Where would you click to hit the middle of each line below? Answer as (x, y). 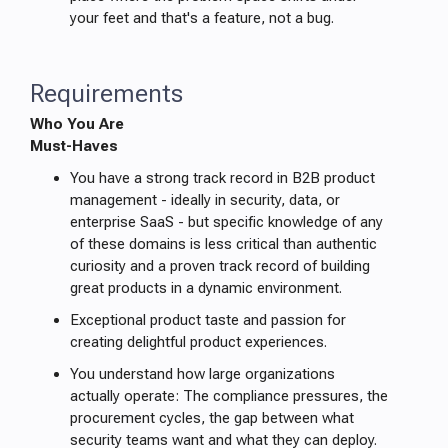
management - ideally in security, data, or (205, 200)
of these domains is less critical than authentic (223, 244)
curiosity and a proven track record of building (220, 266)
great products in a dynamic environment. (206, 288)
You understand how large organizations (202, 374)
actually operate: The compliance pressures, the (229, 396)
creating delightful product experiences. (198, 342)
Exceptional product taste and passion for (208, 320)
